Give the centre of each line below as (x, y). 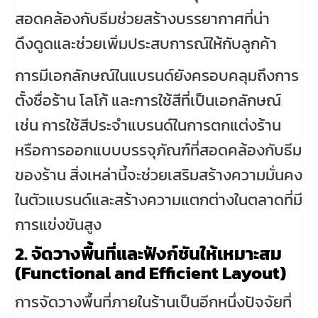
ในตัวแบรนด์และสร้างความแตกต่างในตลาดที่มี (159, 199)
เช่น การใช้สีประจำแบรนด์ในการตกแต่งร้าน (148, 125)
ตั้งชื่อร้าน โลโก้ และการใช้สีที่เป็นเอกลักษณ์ (148, 100)
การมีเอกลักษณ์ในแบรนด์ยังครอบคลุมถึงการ (157, 75)
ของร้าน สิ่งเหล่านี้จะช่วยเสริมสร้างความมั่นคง (159, 175)
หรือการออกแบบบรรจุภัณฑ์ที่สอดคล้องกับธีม (158, 150)
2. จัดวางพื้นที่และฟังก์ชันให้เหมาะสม (148, 253)
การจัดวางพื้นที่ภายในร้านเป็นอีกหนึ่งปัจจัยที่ (153, 302)
